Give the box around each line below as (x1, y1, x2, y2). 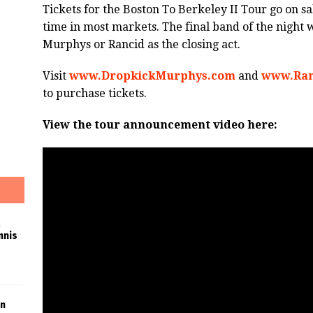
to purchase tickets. (42, 87, 147, 101)
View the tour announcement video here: (42, 118, 277, 132)
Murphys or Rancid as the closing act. (42, 38, 240, 52)
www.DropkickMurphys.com (68, 69, 235, 83)
